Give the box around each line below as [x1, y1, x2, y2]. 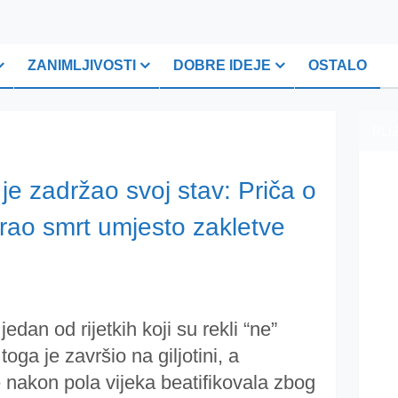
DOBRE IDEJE [173, 58, 271, 73]
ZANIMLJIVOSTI [28, 58, 136, 73]
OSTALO [308, 58, 367, 73]
